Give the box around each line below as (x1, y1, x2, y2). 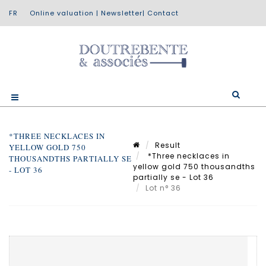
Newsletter (101, 8, 142, 18)
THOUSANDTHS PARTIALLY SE (9, 153, 132, 164)
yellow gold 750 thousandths (133, 161, 255, 172)
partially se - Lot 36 (133, 172, 214, 182)
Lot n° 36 (145, 182, 183, 193)
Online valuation (30, 8, 94, 18)
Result (155, 140, 180, 150)
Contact (147, 8, 179, 18)
